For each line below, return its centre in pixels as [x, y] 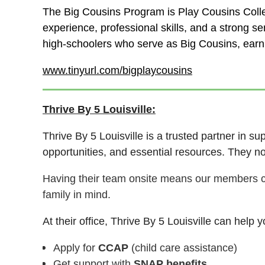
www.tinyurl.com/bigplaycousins [117, 70]
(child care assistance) [183, 248]
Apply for [76, 248]
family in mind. [77, 195]
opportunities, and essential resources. [135, 152]
